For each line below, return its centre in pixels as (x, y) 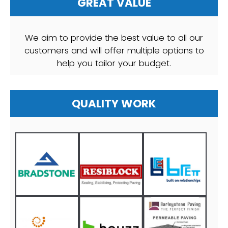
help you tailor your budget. (114, 63)
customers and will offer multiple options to (114, 50)
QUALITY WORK (114, 103)
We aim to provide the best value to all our (114, 38)
